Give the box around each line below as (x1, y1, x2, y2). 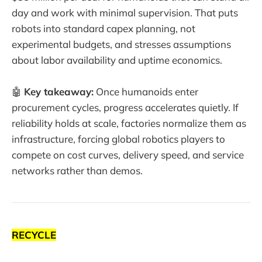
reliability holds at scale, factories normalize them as (12, 117, 246, 130)
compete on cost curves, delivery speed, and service (12, 149, 244, 161)
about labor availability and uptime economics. (12, 53, 222, 66)
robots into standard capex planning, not (12, 22, 195, 35)
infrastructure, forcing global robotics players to (12, 133, 225, 146)
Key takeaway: (24, 85, 94, 98)
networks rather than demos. (12, 164, 143, 177)
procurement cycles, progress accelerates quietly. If (12, 101, 239, 114)
